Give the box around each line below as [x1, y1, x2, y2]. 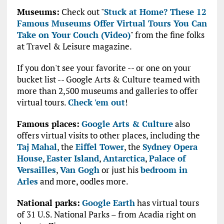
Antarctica [102, 152, 145, 164]
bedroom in [140, 164, 187, 176]
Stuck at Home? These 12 [103, 6, 206, 18]
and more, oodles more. [37, 175, 128, 187]
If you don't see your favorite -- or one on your [16, 62, 191, 74]
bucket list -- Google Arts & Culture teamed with [16, 73, 200, 85]
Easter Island [46, 152, 99, 164]
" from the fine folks [130, 29, 204, 41]
